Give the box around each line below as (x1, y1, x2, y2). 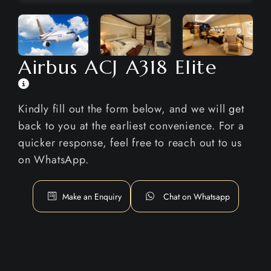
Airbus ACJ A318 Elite (18, 55, 217, 80)
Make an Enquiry (62, 191, 122, 203)
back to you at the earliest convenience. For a (18, 118, 244, 134)
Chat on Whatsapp (163, 191, 230, 203)
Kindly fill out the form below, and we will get (18, 101, 244, 117)
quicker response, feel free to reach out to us (18, 135, 242, 151)
